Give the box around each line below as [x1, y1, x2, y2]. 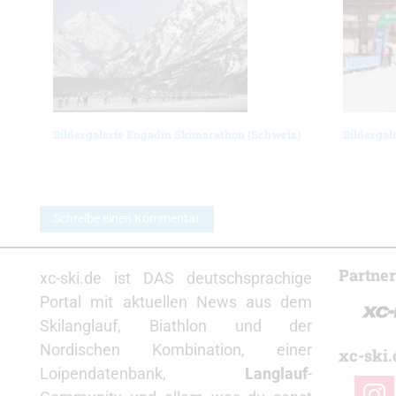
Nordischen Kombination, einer [40, 340, 313, 360]
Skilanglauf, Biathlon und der [40, 316, 313, 336]
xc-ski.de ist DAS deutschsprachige [40, 269, 313, 288]
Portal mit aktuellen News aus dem [40, 293, 313, 312]
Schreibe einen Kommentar [53, 210, 201, 226]
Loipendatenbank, [40, 364, 246, 384]
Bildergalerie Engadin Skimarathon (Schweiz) [53, 126, 301, 141]
